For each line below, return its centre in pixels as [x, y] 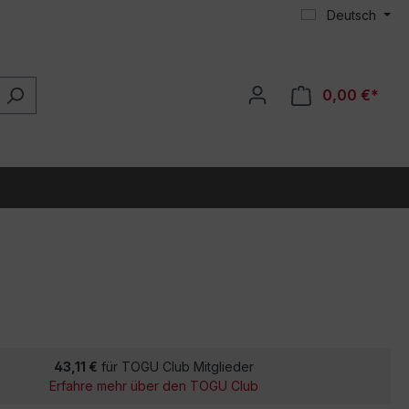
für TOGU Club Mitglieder [175, 367]
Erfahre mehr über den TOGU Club [153, 386]
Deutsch [352, 15]
